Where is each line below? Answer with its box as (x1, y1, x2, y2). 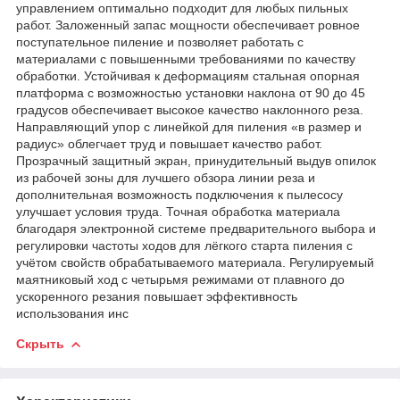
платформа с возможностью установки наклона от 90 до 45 (16, 85, 365, 100)
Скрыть (16, 336, 64, 351)
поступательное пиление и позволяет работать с (16, 34, 304, 49)
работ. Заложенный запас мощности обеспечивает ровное (16, 17, 360, 32)
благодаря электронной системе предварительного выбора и (16, 221, 376, 236)
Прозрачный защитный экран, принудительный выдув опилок (16, 153, 376, 168)
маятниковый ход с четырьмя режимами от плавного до (16, 271, 345, 287)
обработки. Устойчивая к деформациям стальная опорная (16, 68, 360, 83)
